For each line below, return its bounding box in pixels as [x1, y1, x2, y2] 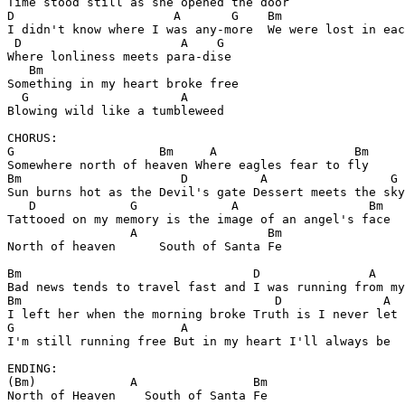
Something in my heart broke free [7, 77, 239, 90]
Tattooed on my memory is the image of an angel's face [7, 212, 391, 226]
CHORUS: [7, 131, 58, 145]
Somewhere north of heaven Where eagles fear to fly [7, 158, 369, 172]
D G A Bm [7, 199, 383, 212]
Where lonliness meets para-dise [7, 50, 231, 63]
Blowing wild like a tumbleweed [7, 104, 224, 118]
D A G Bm [7, 9, 282, 23]
